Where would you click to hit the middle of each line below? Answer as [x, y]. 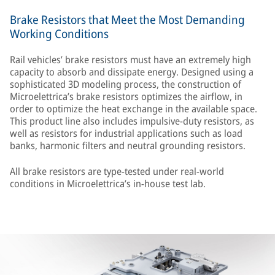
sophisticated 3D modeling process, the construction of [126, 84]
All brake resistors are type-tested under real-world [117, 171]
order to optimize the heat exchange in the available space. [134, 109]
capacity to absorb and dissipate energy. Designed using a [132, 72]
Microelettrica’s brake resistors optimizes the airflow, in [126, 96]
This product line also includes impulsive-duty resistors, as [132, 121]
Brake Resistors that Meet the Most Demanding [127, 20]
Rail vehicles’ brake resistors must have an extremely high [130, 60]
